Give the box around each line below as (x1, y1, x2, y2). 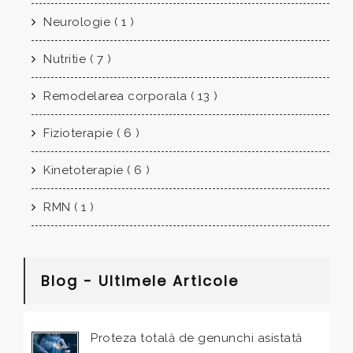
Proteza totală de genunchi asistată (91, 331, 303, 346)
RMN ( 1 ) (39, 200, 95, 215)
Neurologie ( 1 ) (39, 15, 134, 30)
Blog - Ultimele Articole (41, 271, 239, 292)
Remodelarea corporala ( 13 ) (39, 89, 217, 104)
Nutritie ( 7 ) (39, 52, 111, 67)
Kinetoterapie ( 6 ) (39, 163, 150, 178)
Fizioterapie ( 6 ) (39, 126, 139, 141)
